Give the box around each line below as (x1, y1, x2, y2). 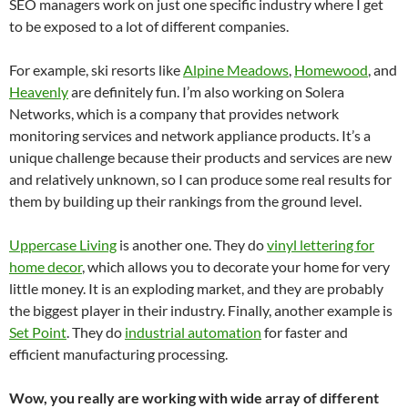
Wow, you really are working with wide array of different (9, 389, 379, 406)
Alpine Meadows (183, 61, 289, 78)
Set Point (9, 323, 66, 341)
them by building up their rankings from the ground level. (9, 192, 362, 209)
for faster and (261, 323, 348, 341)
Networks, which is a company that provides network (9, 105, 339, 122)
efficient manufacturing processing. (9, 345, 228, 362)
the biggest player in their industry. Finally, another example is (9, 301, 393, 319)
